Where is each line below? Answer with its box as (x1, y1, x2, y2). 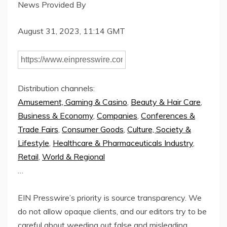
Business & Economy (18, 110, 93, 121)
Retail (18, 152, 39, 162)
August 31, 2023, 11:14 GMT (18, 26, 125, 36)
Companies (97, 110, 137, 121)
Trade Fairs (18, 124, 58, 135)
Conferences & (141, 110, 195, 121)
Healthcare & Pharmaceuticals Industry (53, 138, 193, 148)
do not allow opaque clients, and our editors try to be (18, 206, 207, 217)
